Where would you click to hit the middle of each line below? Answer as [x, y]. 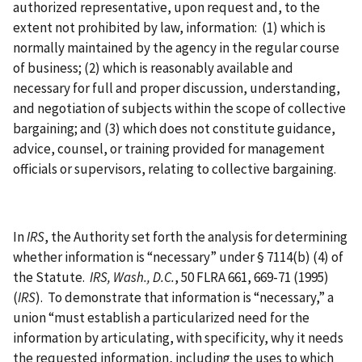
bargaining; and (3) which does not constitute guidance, [174, 129]
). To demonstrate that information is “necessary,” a [185, 298]
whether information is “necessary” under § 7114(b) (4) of [178, 257]
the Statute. [51, 278]
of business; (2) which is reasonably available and [153, 68]
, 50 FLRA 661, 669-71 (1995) [252, 278]
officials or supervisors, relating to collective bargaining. [175, 169]
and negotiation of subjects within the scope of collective [179, 109]
